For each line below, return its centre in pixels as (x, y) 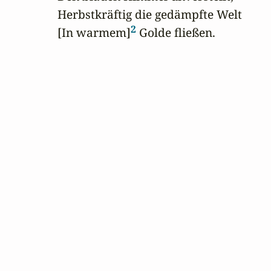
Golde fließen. (176, 33)
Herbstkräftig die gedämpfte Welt (150, 15)
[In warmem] (94, 33)
